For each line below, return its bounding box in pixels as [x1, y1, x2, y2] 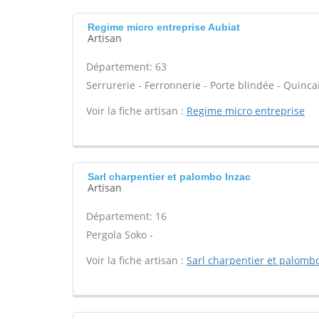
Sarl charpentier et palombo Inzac [88, 171, 251, 182]
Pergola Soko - [86, 228, 153, 241]
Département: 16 [86, 209, 167, 223]
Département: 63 [86, 60, 167, 73]
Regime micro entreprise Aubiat [88, 21, 240, 33]
